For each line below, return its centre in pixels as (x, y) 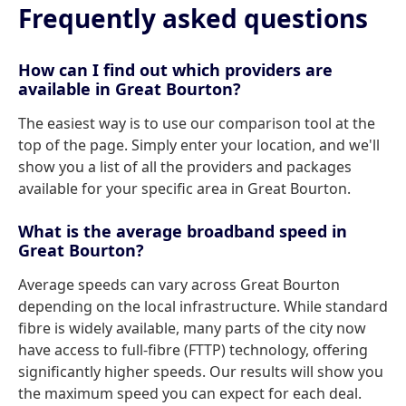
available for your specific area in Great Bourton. (184, 188)
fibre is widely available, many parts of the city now (192, 328)
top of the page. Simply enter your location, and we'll (199, 145)
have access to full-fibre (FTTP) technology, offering (193, 350)
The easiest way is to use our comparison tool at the (197, 123)
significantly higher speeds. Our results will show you (201, 372)
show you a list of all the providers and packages (185, 167)
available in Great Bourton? (130, 89)
